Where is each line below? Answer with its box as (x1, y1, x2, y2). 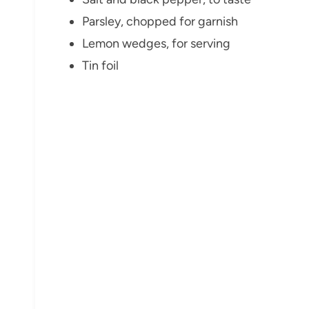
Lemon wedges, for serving (82, 36, 230, 52)
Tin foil (82, 58, 119, 74)
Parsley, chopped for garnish (82, 14, 238, 30)
